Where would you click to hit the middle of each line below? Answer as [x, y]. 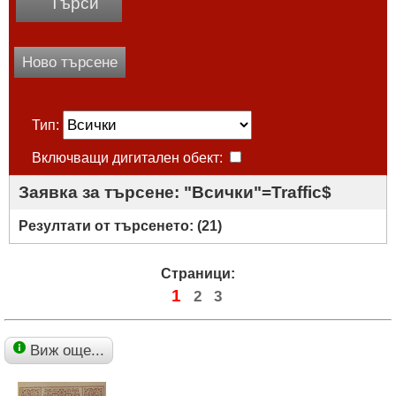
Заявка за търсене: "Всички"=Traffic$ [175, 192]
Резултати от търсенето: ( [110, 225]
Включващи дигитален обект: [129, 157]
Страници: [198, 273]
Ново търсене [70, 62]
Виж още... [67, 350]
